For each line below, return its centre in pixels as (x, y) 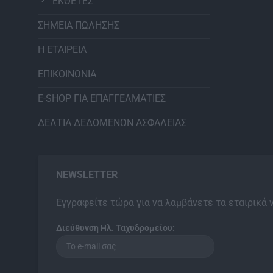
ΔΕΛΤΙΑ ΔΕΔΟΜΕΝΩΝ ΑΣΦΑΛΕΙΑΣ (112, 123)
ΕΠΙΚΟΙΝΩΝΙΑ (67, 74)
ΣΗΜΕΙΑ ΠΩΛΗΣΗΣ (79, 26)
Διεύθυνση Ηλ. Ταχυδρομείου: (115, 228)
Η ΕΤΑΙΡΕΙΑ (62, 50)
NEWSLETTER (87, 175)
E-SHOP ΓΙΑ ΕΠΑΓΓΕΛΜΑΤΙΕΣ (102, 99)
